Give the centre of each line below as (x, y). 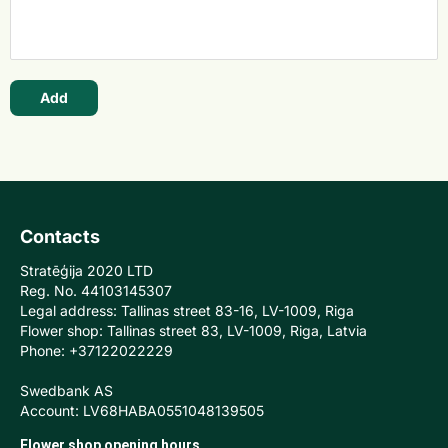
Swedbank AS (66, 391)
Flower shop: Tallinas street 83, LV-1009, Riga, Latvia (193, 331)
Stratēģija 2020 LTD (86, 271)
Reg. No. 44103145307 (96, 291)
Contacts (60, 237)
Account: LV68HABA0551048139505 (142, 411)
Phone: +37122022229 (96, 351)
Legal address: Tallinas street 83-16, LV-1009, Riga (187, 311)
